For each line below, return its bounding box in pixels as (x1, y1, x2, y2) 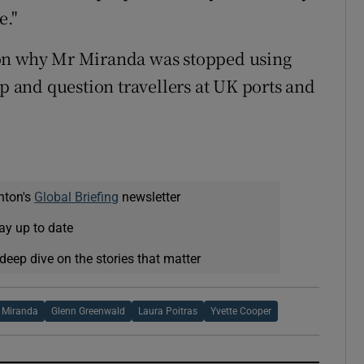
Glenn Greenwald (51, 306, 126, 317)
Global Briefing (34, 190, 119, 204)
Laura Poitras (138, 306, 198, 317)
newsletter (119, 190, 181, 204)
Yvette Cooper (210, 306, 272, 317)
